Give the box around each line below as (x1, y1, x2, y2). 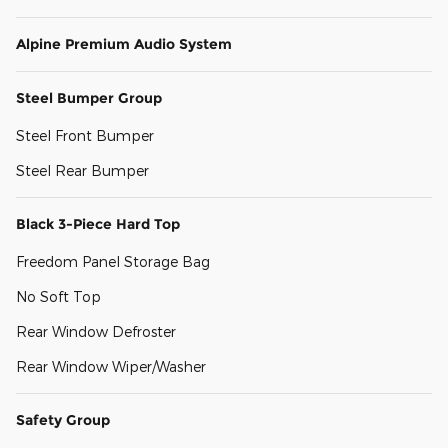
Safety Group (16, 411, 110, 430)
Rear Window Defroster (16, 323, 176, 341)
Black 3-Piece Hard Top (16, 215, 180, 234)
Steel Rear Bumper (16, 162, 149, 180)
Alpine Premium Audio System (16, 35, 232, 54)
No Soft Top (16, 288, 101, 306)
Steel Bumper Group (16, 89, 162, 108)
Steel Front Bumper (16, 127, 154, 145)
